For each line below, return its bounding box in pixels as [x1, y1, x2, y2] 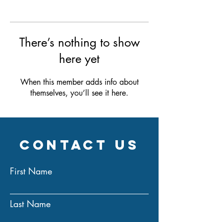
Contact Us [19, 136, 139, 153]
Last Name [10, 198, 51, 210]
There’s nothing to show [19, 35, 140, 50]
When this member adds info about [20, 77, 139, 87]
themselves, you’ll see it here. [30, 88, 128, 98]
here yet [59, 51, 100, 66]
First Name [10, 165, 52, 177]
